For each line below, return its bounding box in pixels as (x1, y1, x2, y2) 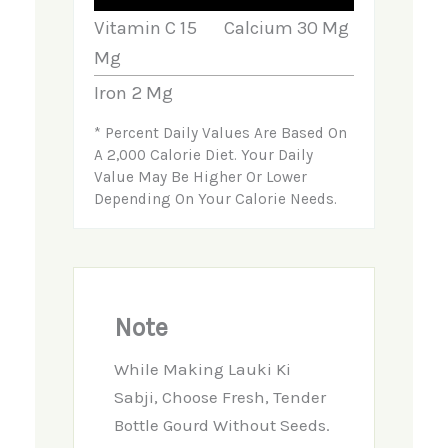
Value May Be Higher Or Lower (93, 168, 307, 187)
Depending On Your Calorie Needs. (93, 190, 337, 209)
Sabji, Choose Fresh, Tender (113, 386, 326, 407)
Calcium (224, 16, 297, 39)
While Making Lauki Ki (113, 358, 291, 379)
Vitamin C (93, 16, 180, 39)
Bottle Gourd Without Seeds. (113, 414, 330, 435)
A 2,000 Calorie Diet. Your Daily (93, 146, 313, 165)
